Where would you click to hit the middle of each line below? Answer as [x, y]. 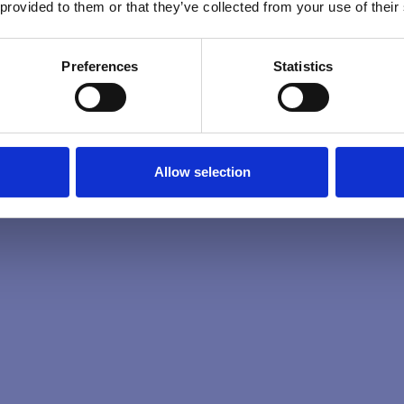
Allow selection [202, 171]
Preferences [100, 66]
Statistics [303, 66]
